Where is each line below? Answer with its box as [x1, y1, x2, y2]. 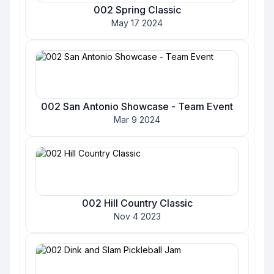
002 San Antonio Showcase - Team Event [41, 100, 233, 113]
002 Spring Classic [93, 4, 181, 16]
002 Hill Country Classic [81, 197, 193, 209]
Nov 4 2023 [113, 211, 161, 221]
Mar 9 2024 [114, 114, 160, 125]
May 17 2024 [111, 18, 163, 28]
